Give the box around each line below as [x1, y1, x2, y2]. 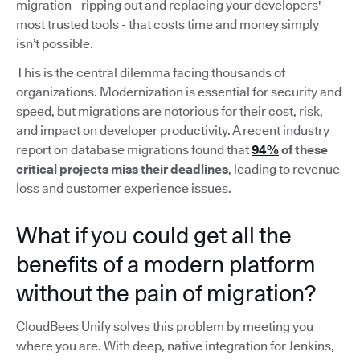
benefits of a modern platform [16, 250, 316, 278]
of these [279, 141, 328, 157]
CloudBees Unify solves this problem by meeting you [16, 318, 313, 334]
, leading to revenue [228, 161, 340, 177]
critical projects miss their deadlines [16, 161, 228, 177]
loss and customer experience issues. [16, 180, 231, 196]
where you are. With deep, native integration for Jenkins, [16, 337, 334, 354]
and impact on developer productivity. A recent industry [16, 122, 329, 138]
